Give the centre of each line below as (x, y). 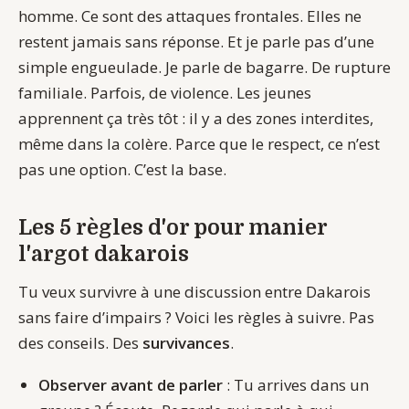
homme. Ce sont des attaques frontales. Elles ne (190, 16)
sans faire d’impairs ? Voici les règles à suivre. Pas (196, 317)
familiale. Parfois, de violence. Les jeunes (165, 92)
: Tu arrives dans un (296, 385)
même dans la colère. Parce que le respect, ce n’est (199, 143)
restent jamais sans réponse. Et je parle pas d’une (196, 41)
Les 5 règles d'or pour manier (173, 227)
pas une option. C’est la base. (122, 169)
